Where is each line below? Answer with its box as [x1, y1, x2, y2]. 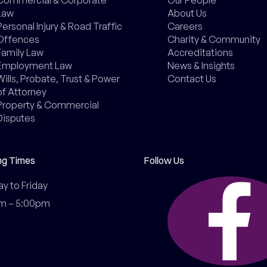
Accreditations [167, 46, 233, 58]
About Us [167, 7, 207, 19]
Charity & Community [167, 33, 260, 45]
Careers [167, 20, 203, 32]
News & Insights [167, 59, 235, 72]
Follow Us [143, 154, 184, 166]
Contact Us [167, 72, 216, 85]
